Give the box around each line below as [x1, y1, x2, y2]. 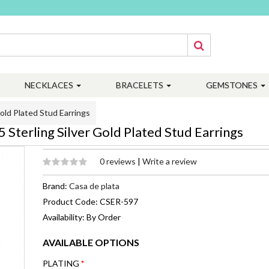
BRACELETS [116, 80, 165, 90]
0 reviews [100, 156, 138, 166]
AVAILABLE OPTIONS [43, 237, 139, 248]
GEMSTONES [206, 80, 259, 90]
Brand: [43, 181, 69, 191]
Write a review [142, 156, 197, 166]
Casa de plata [69, 181, 119, 191]
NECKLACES [25, 80, 75, 90]
